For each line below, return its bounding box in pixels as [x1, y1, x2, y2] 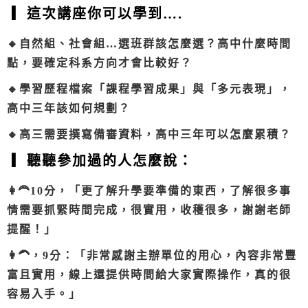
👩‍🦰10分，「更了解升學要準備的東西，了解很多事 [7, 185, 291, 197]
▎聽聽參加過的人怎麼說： [12, 153, 193, 169]
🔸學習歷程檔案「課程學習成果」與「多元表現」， [7, 83, 291, 96]
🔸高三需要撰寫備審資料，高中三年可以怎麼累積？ [7, 129, 291, 141]
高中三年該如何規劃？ [7, 102, 131, 115]
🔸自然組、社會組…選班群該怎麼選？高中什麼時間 [7, 38, 291, 50]
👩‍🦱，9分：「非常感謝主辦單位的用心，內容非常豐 [7, 250, 297, 262]
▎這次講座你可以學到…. [7, 6, 183, 22]
